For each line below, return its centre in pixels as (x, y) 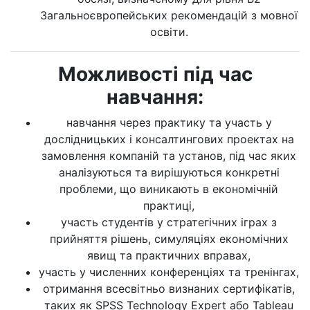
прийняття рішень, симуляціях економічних (169, 239)
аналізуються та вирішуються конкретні (169, 172)
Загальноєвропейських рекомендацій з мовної (169, 15)
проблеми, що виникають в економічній (169, 189)
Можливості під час (155, 74)
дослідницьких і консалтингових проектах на (169, 139)
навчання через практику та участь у (169, 122)
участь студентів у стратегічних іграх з (169, 222)
